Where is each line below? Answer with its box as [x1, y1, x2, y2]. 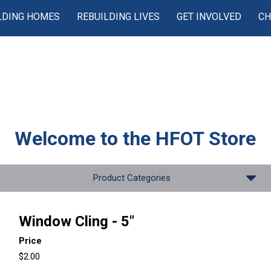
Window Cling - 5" [18, 213, 134, 230]
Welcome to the [15, 127, 156, 150]
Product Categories [93, 172, 171, 183]
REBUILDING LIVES [77, 11, 160, 22]
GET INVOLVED [177, 11, 242, 22]
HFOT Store [155, 127, 256, 150]
